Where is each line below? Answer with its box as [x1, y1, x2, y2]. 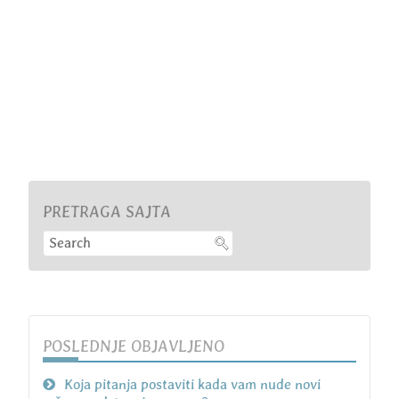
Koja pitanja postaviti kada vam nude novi [63, 376, 321, 394]
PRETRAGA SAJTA [42, 203, 171, 222]
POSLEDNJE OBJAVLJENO [42, 338, 224, 356]
